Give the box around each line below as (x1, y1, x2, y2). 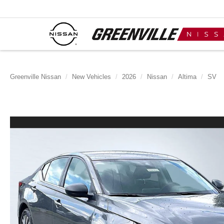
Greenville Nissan (10, 73, 61, 80)
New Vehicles (72, 73, 111, 80)
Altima (178, 73, 196, 80)
